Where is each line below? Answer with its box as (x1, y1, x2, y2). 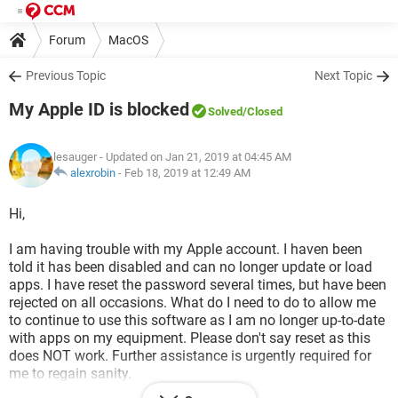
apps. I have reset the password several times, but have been (9, 276, 386, 293)
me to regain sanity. (9, 365, 131, 382)
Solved (208, 105, 243, 118)
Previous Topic (26, 68, 106, 83)
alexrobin (70, 166, 115, 179)
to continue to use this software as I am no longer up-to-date (9, 312, 385, 329)
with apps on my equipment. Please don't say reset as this (9, 330, 370, 346)
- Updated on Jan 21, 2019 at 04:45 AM (97, 150, 291, 163)
